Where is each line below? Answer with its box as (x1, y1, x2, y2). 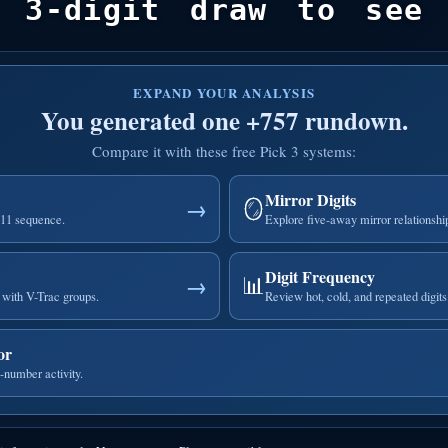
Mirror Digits (264, 187, 356, 211)
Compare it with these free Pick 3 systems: (92, 140, 356, 161)
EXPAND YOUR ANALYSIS (133, 82, 315, 102)
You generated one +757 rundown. (40, 101, 408, 139)
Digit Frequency (264, 264, 375, 288)
